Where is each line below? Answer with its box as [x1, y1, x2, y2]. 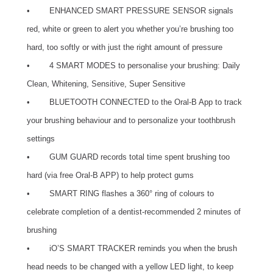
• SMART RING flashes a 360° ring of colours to [27, 189, 214, 198]
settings [27, 134, 55, 143]
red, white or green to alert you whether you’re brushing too [27, 24, 233, 34]
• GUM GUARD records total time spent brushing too [27, 152, 230, 161]
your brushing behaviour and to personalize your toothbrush [27, 116, 235, 125]
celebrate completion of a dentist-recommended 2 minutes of [27, 207, 241, 216]
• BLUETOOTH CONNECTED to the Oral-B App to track [27, 97, 242, 107]
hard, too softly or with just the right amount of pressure [27, 43, 222, 52]
